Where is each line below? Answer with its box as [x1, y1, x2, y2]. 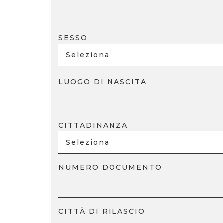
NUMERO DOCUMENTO [58, 163, 162, 172]
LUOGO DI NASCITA [58, 77, 147, 86]
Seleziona [66, 50, 110, 59]
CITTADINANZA [58, 121, 128, 130]
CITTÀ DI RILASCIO [58, 207, 145, 216]
